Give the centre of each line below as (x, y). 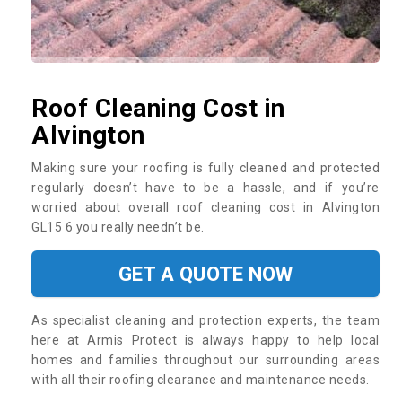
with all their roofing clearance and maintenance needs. (202, 379)
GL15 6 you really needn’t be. (119, 227)
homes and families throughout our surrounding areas (205, 359)
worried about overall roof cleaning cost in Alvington (205, 207)
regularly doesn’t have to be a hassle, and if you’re (205, 187)
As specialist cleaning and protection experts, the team (205, 320)
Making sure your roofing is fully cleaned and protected (205, 167)
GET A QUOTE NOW (205, 273)
